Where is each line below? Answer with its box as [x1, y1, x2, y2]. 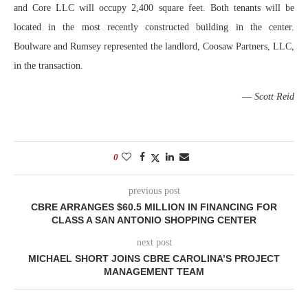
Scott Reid [254, 91, 294, 102]
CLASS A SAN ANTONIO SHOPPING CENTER [52, 214, 256, 225]
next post [136, 236, 172, 247]
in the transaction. [14, 60, 83, 71]
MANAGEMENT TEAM [104, 265, 204, 277]
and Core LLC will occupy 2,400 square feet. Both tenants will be [14, 2, 294, 13]
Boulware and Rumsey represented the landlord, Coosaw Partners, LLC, [14, 41, 294, 52]
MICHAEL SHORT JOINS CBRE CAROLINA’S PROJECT [28, 252, 280, 264]
